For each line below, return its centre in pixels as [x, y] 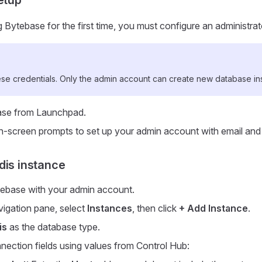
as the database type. [54, 227]
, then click [156, 208]
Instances [110, 208]
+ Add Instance [213, 208]
